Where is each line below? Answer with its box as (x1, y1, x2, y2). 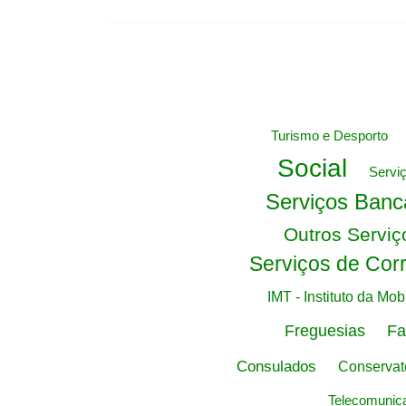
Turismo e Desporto (270, 128, 388, 143)
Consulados (236, 358, 316, 375)
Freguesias (284, 322, 365, 340)
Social (277, 154, 347, 182)
